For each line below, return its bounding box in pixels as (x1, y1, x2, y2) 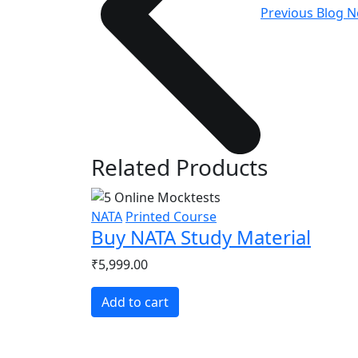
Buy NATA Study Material (91, 224, 311, 251)
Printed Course (125, 208, 217, 226)
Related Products (91, 151, 268, 182)
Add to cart (101, 293, 169, 312)
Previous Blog (261, 4, 347, 22)
